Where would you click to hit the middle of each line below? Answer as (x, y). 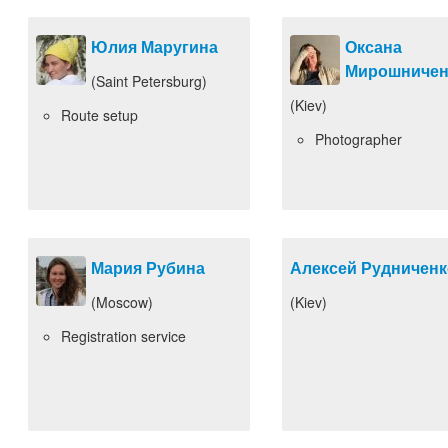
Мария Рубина (148, 267)
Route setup (99, 115)
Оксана (373, 46)
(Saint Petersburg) (149, 81)
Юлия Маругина (154, 46)
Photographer (358, 139)
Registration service (123, 336)
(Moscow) (122, 302)
